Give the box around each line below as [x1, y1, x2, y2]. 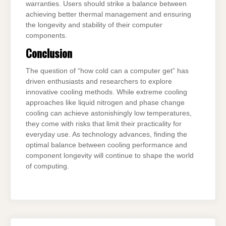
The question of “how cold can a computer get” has [26, 67, 189, 75]
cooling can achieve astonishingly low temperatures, [26, 109, 192, 118]
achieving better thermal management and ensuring [26, 10, 191, 18]
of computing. [26, 162, 69, 171]
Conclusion [26, 44, 72, 62]
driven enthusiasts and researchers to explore [26, 78, 172, 86]
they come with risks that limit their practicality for [26, 120, 182, 128]
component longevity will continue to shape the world [26, 152, 194, 160]
